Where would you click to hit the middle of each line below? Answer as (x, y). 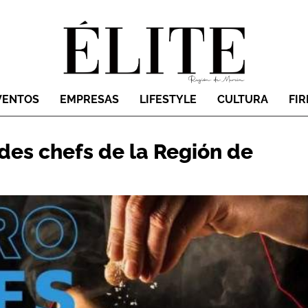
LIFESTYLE (168, 100)
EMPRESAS (89, 100)
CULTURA (243, 100)
